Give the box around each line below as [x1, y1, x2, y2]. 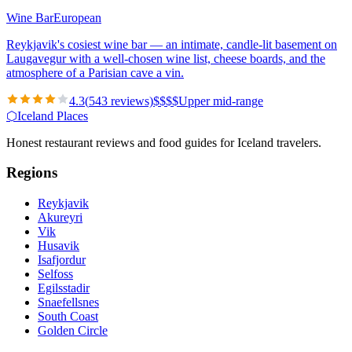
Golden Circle [38, 323, 108, 337]
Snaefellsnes [38, 295, 99, 309]
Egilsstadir [38, 280, 90, 295]
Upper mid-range [178, 93, 263, 108]
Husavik [38, 238, 79, 252]
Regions [6, 164, 57, 181]
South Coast [38, 309, 98, 323]
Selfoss [38, 266, 73, 280]
